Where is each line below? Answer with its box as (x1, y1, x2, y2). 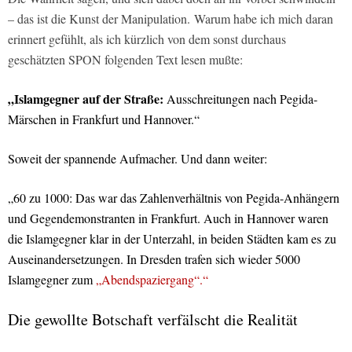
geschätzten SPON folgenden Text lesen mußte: (8, 51, 243, 68)
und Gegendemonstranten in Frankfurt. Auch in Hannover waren (8, 210, 328, 227)
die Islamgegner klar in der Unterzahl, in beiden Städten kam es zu (8, 230, 336, 247)
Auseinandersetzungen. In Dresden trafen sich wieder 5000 (8, 251, 300, 268)
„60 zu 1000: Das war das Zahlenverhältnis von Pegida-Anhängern (8, 189, 339, 207)
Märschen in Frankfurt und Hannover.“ (8, 111, 200, 128)
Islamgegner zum (8, 271, 96, 288)
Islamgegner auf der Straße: (14, 90, 167, 108)
